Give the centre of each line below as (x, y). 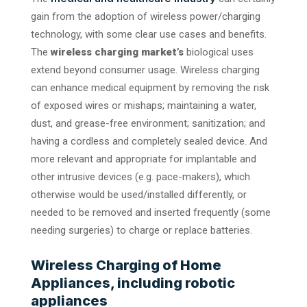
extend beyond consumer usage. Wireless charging (145, 70)
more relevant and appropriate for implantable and (144, 159)
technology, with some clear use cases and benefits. (149, 34)
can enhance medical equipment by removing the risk (150, 87)
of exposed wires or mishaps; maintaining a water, (144, 105)
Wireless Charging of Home (126, 265)
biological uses (219, 52)
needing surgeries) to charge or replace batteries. (142, 230)
